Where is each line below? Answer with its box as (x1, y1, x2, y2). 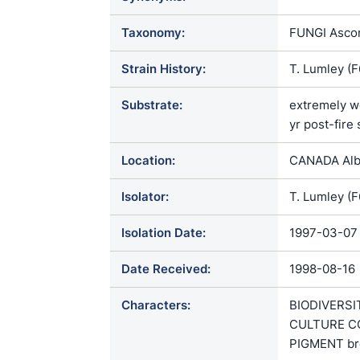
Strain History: (121, 61, 206, 76)
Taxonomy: (121, 25, 185, 40)
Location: (121, 153, 175, 168)
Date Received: (121, 261, 211, 276)
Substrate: (121, 97, 182, 112)
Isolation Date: (121, 225, 206, 240)
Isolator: (121, 189, 169, 204)
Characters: (121, 297, 190, 313)
